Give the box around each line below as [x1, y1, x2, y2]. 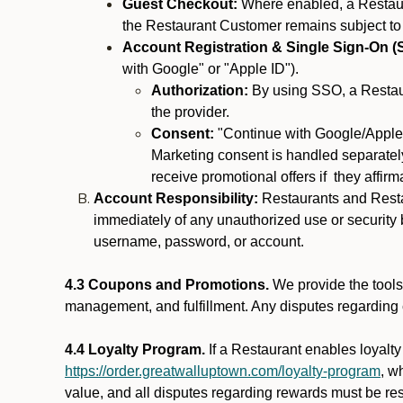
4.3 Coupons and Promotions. [65, 277, 269, 292]
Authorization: [151, 83, 248, 98]
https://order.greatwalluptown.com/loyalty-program [65, 363, 381, 379]
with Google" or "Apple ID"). [122, 61, 299, 76]
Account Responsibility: [94, 191, 258, 206]
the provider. [151, 104, 229, 120]
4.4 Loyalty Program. [65, 342, 205, 357]
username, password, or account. [94, 234, 308, 249]
